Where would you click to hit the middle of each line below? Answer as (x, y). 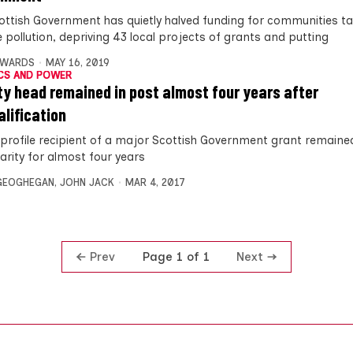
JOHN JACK (87, 182)
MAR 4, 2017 (155, 182)
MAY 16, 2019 (77, 62)
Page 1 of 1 (176, 257)
